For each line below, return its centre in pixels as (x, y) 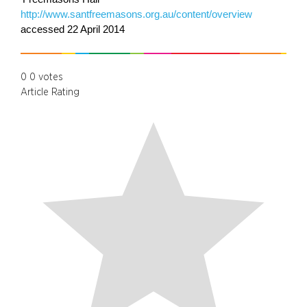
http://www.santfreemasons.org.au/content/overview (136, 14)
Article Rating (50, 92)
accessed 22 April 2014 (73, 29)
